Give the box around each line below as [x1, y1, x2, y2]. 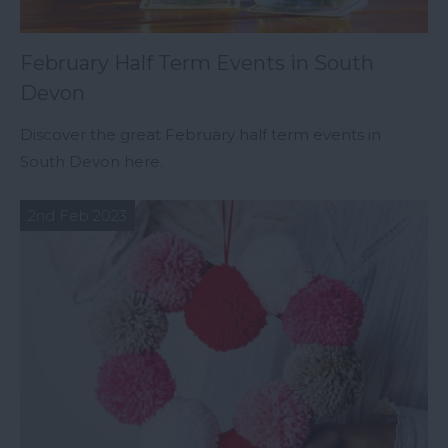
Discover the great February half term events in [20, 125, 381, 145]
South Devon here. [20, 152, 163, 172]
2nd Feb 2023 [28, 206, 127, 226]
